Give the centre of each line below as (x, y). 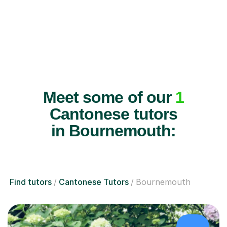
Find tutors (31, 182)
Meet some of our (109, 97)
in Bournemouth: (113, 130)
